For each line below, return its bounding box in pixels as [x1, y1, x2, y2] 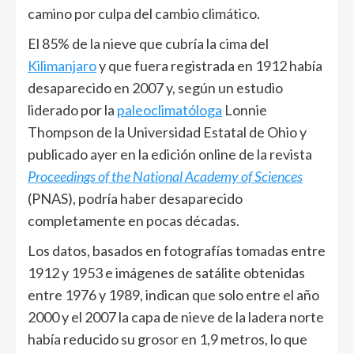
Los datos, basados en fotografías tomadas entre [28, 241, 326, 259]
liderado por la [28, 100, 117, 119]
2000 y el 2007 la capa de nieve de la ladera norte [28, 307, 324, 326]
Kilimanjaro [28, 56, 96, 74]
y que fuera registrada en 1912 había [96, 56, 322, 74]
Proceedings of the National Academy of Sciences [28, 167, 303, 185]
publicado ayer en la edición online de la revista [28, 145, 312, 163]
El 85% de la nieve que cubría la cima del [28, 34, 269, 52]
